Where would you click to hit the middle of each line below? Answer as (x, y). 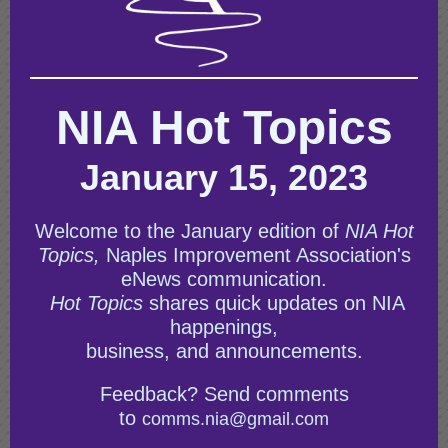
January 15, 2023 (224, 177)
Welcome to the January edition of (189, 231)
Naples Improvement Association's (258, 255)
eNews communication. (224, 279)
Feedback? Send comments (224, 394)
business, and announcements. (224, 351)
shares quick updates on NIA (273, 303)
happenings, (224, 327)
